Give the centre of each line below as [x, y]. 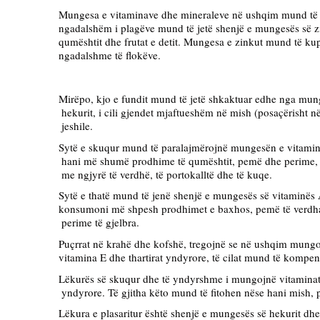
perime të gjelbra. [100, 222]
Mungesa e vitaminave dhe [120, 14]
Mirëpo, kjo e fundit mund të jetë [134, 99]
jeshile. [77, 126]
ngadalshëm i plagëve [107, 27]
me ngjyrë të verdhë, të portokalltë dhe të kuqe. [167, 174]
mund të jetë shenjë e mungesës [229, 27]
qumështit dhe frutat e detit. [121, 41]
